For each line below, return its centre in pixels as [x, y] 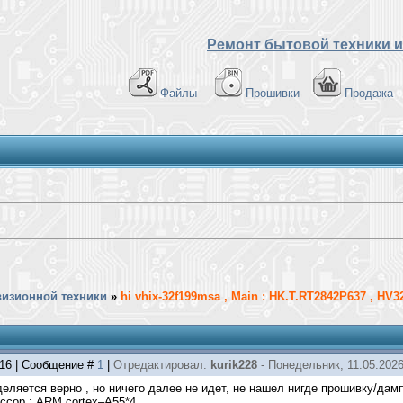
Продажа [368, 93]
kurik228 [234, 365]
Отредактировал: [162, 365]
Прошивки [272, 93]
